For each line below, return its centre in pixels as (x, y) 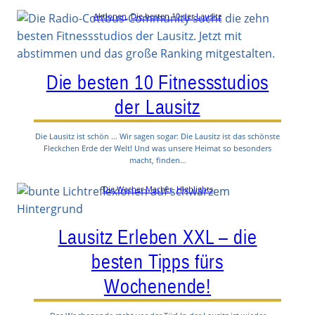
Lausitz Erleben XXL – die (157, 237)
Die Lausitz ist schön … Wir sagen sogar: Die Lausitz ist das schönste (157, 136)
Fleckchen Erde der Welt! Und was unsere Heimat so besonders (157, 148)
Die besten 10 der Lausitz (176, 16)
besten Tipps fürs (157, 262)
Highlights (194, 188)
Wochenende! (157, 287)
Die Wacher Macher (137, 188)
